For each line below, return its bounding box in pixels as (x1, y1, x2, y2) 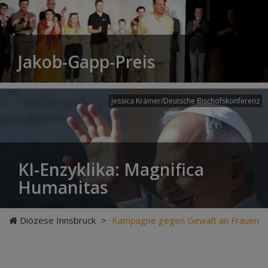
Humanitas (18, 176, 108, 199)
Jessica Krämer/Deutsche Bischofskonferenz (111, 96, 260, 106)
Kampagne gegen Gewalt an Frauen (112, 214, 259, 226)
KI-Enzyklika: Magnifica (18, 158, 204, 181)
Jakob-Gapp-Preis (18, 50, 155, 73)
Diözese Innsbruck (20, 214, 96, 226)
